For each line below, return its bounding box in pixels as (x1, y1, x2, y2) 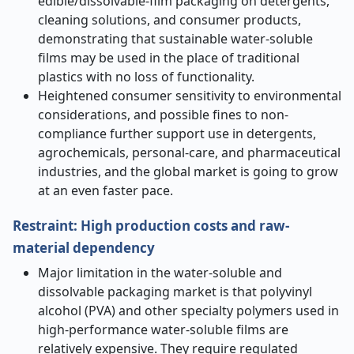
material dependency (13, 239, 155, 257)
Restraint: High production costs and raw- (13, 217, 289, 235)
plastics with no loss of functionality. (38, 68, 254, 85)
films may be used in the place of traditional (38, 49, 299, 66)
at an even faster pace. (38, 182, 173, 199)
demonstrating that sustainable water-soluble (38, 30, 313, 47)
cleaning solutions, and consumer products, (38, 11, 301, 28)
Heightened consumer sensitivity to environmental (38, 87, 341, 104)
